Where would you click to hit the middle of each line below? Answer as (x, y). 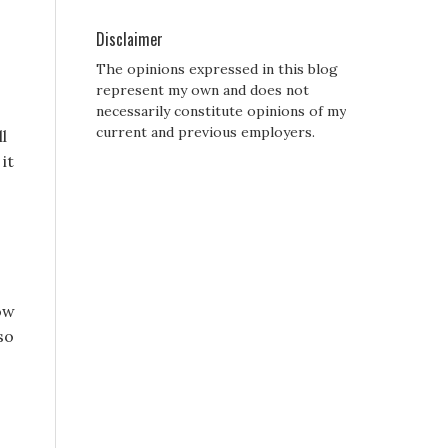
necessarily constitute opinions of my (221, 111)
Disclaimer (129, 39)
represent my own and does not (202, 90)
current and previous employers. (205, 132)
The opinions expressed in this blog (217, 69)
